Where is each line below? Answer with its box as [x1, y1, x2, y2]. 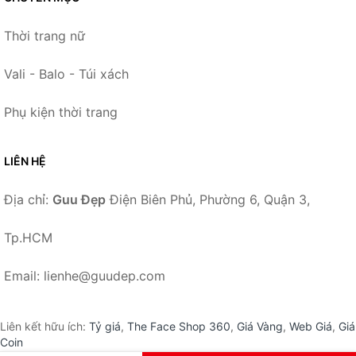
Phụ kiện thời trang [4, 104, 118, 121]
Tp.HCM [4, 230, 52, 246]
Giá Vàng [237, 319, 283, 334]
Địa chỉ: [4, 192, 52, 208]
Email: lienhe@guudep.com [4, 268, 165, 284]
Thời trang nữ [4, 28, 85, 44]
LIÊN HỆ [4, 154, 46, 168]
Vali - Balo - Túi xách [4, 66, 129, 83]
